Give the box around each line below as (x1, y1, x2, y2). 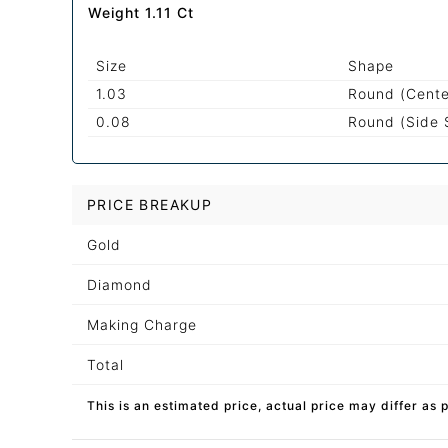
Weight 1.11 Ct (88, 4, 195, 22)
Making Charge (87, 315, 197, 333)
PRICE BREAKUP (87, 195, 213, 213)
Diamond (87, 275, 152, 293)
